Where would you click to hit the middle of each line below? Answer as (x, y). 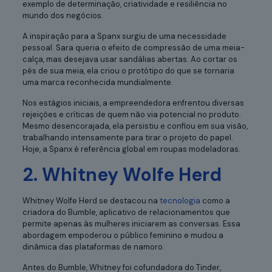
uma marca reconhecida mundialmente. (97, 82)
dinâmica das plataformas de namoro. (93, 246)
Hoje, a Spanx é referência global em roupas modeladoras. (131, 149)
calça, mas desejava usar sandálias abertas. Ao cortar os (130, 59)
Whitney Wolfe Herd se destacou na (91, 200)
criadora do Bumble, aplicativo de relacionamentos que (126, 212)
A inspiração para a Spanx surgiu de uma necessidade (124, 36)
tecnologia (180, 200)
